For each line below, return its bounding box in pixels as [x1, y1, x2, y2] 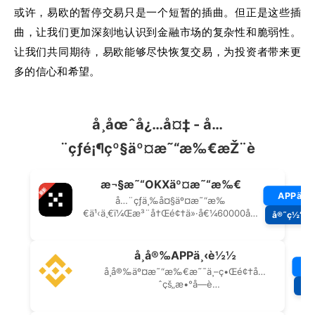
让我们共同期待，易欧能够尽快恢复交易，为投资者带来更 [14, 45, 301, 58]
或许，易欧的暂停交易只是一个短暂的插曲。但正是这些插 [14, 6, 301, 19]
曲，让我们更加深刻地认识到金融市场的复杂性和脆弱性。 [14, 25, 301, 39]
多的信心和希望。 [14, 65, 101, 78]
